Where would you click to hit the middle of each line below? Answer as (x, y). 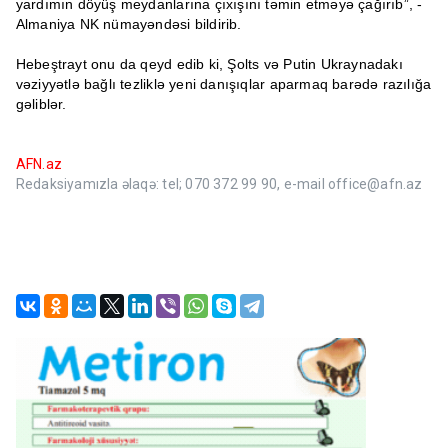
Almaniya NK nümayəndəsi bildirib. (128, 24)
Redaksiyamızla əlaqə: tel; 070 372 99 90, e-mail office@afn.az (219, 184)
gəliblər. (41, 104)
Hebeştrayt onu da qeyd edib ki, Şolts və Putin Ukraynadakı (209, 64)
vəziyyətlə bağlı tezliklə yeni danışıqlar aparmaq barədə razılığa (223, 84)
